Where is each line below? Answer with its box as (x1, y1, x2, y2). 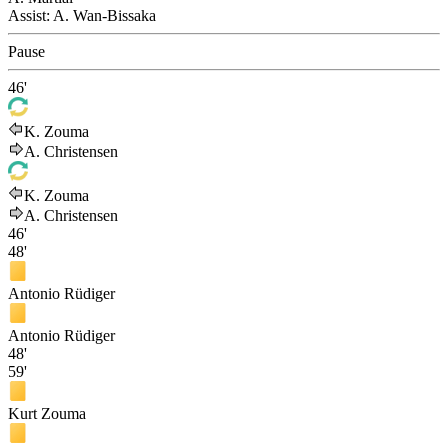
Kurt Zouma (8, 404, 86, 422)
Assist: (8, 6, 53, 24)
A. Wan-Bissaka (53, 6, 156, 24)
